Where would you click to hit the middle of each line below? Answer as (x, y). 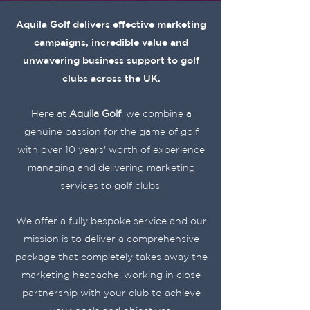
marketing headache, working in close (111, 275)
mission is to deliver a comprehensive (111, 239)
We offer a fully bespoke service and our (111, 221)
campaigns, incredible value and (111, 42)
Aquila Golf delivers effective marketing (111, 24)
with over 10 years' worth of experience (111, 149)
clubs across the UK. (111, 78)
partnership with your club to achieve (111, 293)
